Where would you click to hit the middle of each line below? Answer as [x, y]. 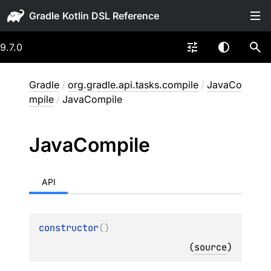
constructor [69, 228]
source [211, 247]
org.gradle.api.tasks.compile [133, 85]
